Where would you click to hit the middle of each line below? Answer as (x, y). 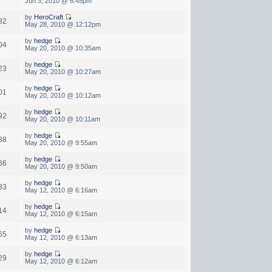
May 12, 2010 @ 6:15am (61, 213)
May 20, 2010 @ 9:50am (61, 166)
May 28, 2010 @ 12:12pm (63, 24)
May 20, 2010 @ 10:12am (63, 95)
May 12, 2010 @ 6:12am (61, 261)
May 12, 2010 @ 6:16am (61, 190)
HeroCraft (48, 17)
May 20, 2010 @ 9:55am (61, 142)
